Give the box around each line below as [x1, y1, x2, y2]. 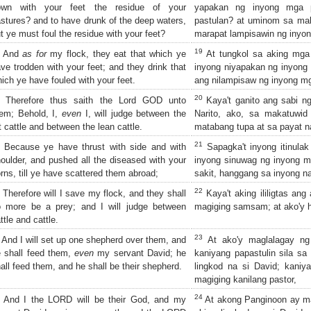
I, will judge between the [81, 108, 186, 119]
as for [22, 48, 47, 59]
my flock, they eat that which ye [46, 48, 187, 59]
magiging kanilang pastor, [194, 274, 296, 285]
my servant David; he [94, 247, 186, 258]
